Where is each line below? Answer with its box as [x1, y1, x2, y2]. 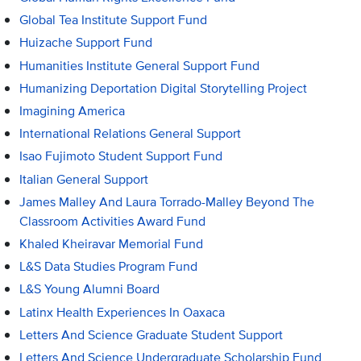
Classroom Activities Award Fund [19, 211, 206, 230]
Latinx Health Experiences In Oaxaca [19, 302, 226, 322]
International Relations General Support [19, 124, 242, 143]
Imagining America [19, 102, 126, 121]
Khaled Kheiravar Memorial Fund [19, 234, 204, 253]
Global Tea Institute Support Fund [19, 10, 208, 30]
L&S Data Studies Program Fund [19, 257, 198, 276]
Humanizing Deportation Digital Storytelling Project [19, 78, 308, 98]
